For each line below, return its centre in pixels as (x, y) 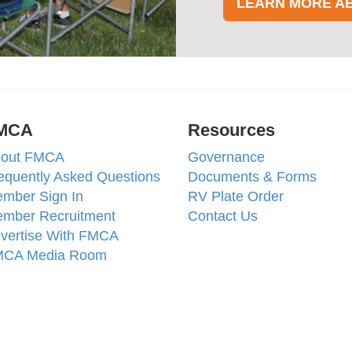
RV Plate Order (235, 196)
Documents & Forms (252, 177)
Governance (226, 157)
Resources (231, 130)
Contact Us (222, 216)
